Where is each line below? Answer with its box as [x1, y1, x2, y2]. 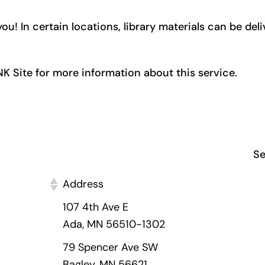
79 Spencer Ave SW [63, 240, 158, 254]
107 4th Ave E [63, 200, 128, 214]
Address [63, 177, 104, 191]
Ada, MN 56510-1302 [63, 217, 165, 231]
